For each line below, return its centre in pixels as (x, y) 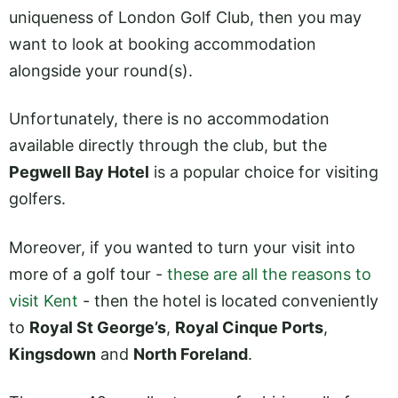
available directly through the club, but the (168, 146)
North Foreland (191, 354)
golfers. (37, 199)
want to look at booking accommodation (163, 44)
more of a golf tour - (88, 274)
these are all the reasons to (269, 274)
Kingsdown (52, 354)
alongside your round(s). (101, 71)
